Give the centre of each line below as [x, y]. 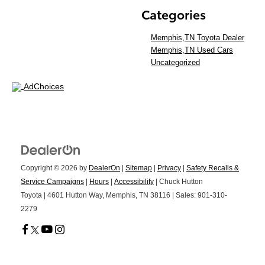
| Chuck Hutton [178, 182]
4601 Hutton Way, [75, 195]
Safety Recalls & [213, 168]
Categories [174, 13]
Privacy [169, 168]
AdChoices [44, 87]
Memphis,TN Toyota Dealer [198, 38]
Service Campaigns [52, 182]
